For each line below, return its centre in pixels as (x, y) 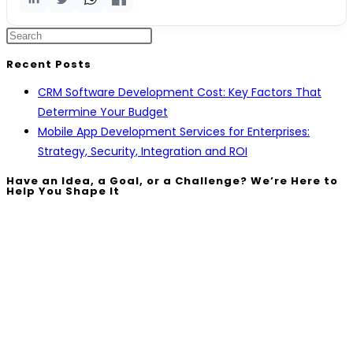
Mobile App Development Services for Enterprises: (174, 132)
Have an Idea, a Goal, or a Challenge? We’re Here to (172, 180)
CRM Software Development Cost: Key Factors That (180, 93)
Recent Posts (49, 65)
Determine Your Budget (103, 112)
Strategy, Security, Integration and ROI (143, 152)
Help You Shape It (63, 191)
